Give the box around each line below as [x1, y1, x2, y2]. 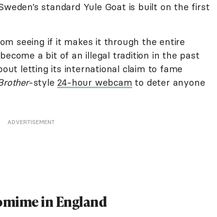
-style [28, 77, 58, 88]
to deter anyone [132, 77, 205, 88]
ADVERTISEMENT [7, 118, 55, 125]
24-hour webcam [57, 77, 132, 88]
